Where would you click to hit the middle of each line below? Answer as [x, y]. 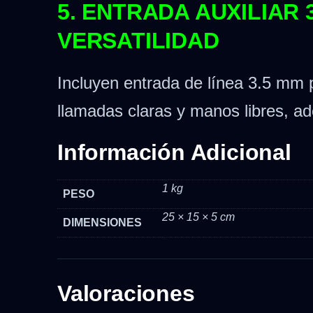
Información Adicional [174, 153]
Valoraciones [126, 294]
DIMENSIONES [102, 223]
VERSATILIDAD [138, 41]
